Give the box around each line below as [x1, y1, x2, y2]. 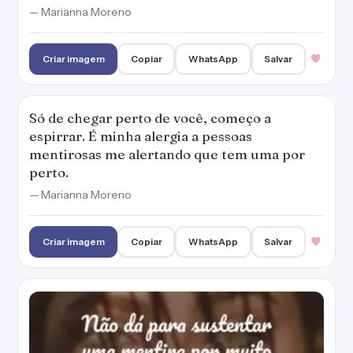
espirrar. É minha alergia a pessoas [29, 128, 252, 144]
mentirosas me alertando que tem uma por [29, 146, 305, 162]
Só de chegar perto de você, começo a [29, 110, 271, 126]
